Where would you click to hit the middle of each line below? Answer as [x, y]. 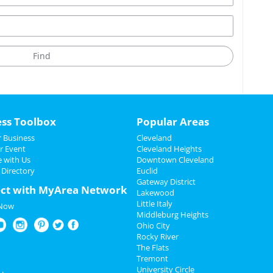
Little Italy [154, 204]
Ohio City [153, 225]
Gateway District [166, 182]
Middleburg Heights [172, 214]
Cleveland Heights [169, 149]
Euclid [147, 171]
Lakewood [155, 193]
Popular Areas [173, 122]
